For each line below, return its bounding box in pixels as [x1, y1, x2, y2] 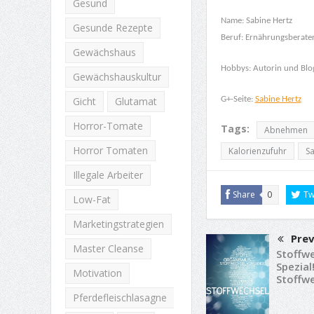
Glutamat [114, 95, 157, 108]
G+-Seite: [220, 94, 255, 104]
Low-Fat [72, 193, 111, 206]
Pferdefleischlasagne [72, 291, 167, 304]
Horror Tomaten [72, 144, 148, 157]
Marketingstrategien [72, 217, 164, 231]
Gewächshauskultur [72, 70, 161, 83]
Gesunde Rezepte [72, 21, 153, 34]
